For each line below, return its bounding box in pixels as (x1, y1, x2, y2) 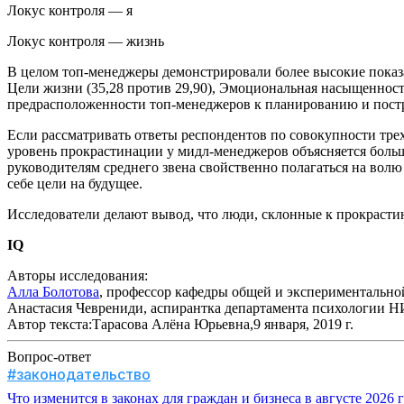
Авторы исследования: (7, 268, 148, 284)
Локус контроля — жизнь (7, 33, 164, 50)
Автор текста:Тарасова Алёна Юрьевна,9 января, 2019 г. (7, 317, 353, 333)
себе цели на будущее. (7, 176, 142, 192)
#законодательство (7, 365, 151, 384)
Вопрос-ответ (7, 349, 91, 365)
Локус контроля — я (7, 3, 133, 19)
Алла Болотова (7, 284, 99, 300)
